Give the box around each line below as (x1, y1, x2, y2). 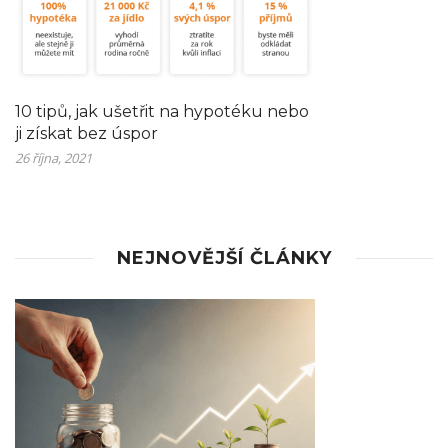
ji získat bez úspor (15, 123, 158, 143)
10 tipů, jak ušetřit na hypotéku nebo (15, 101, 309, 121)
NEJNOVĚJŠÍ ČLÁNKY (116, 246, 332, 269)
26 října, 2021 (15, 148, 92, 167)
